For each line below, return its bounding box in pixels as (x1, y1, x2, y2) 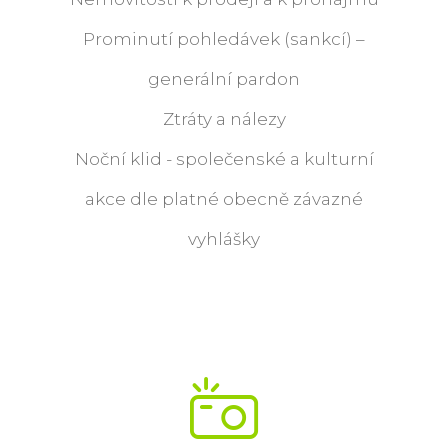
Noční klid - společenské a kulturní (74, 148, 374, 169)
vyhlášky (188, 228, 260, 249)
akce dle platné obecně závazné (85, 188, 363, 209)
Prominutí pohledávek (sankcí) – (83, 28, 365, 49)
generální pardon (148, 68, 300, 89)
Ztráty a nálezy (162, 108, 286, 129)
